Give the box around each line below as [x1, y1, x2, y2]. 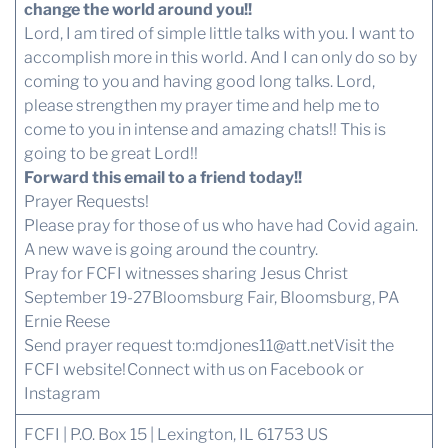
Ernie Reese [23, 311, 110, 331]
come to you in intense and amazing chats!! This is [23, 119, 386, 139]
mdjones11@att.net [194, 335, 334, 355]
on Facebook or [244, 359, 364, 379]
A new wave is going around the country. [23, 239, 318, 259]
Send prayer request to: [23, 335, 195, 355]
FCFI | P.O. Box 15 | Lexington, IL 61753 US [23, 424, 328, 444]
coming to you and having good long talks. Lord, [23, 71, 375, 91]
